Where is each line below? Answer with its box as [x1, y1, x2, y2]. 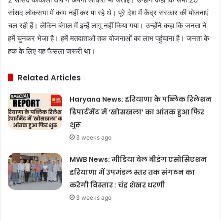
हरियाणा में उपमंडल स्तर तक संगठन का [70, 167, 195, 177]
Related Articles [18, 72, 81, 83]
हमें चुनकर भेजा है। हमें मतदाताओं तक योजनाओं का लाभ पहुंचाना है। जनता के [8, 33, 209, 43]
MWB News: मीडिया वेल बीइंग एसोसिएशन [70, 154, 207, 164]
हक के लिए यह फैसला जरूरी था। [8, 46, 95, 56]
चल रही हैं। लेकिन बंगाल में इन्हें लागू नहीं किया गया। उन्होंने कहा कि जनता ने [8, 20, 207, 30]
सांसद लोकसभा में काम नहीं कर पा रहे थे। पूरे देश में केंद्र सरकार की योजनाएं [8, 7, 209, 17]
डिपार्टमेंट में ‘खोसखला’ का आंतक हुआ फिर [70, 107, 205, 117]
